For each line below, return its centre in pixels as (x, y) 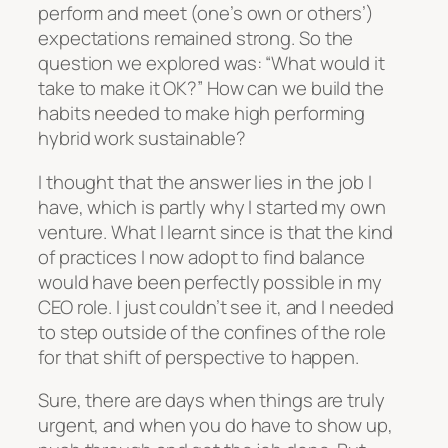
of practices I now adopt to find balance (201, 256)
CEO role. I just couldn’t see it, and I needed (216, 306)
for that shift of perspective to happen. (198, 356)
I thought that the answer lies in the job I (205, 181)
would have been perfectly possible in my (210, 281)
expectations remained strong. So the (196, 38)
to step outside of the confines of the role (212, 331)
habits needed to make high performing (202, 113)
